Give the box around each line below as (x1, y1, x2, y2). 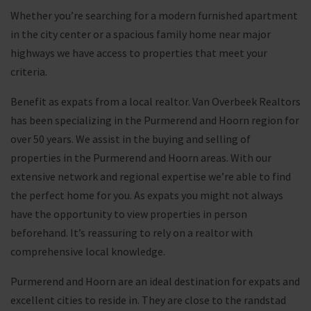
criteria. (10, 65, 47, 79)
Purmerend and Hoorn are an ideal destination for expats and (10, 274, 300, 289)
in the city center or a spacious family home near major (10, 27, 271, 42)
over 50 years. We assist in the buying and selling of (10, 132, 251, 146)
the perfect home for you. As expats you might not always (10, 188, 283, 203)
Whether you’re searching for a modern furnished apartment (10, 8, 298, 23)
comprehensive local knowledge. (10, 244, 165, 259)
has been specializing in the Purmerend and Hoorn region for (10, 113, 299, 128)
